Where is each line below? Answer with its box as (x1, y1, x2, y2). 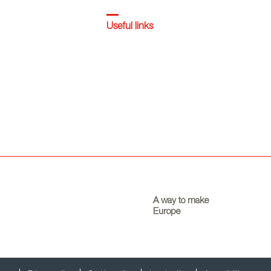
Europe (153, 207, 180, 217)
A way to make (153, 197, 209, 206)
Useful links (106, 22, 154, 32)
